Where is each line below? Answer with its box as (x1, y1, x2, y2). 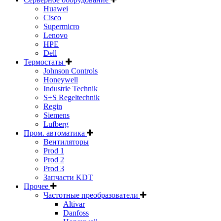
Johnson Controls (43, 66, 98, 75)
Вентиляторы (43, 137, 89, 146)
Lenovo (43, 31, 68, 39)
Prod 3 (43, 164, 64, 173)
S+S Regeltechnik (43, 93, 100, 102)
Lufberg (43, 119, 69, 128)
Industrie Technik (43, 84, 98, 93)
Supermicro (43, 22, 79, 31)
